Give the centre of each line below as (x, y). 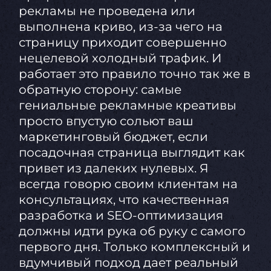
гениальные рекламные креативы (127, 106)
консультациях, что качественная (124, 200)
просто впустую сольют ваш (106, 121)
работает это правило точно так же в (134, 74)
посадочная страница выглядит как (132, 153)
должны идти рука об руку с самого (132, 231)
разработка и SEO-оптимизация (121, 216)
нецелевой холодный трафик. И (120, 58)
